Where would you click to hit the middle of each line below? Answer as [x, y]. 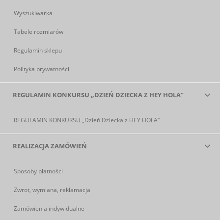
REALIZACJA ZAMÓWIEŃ [50, 146]
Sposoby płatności [38, 171]
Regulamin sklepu [38, 51]
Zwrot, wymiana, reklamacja [52, 190]
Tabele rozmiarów [39, 32]
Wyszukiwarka [33, 13]
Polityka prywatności [41, 69]
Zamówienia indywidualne [49, 209]
